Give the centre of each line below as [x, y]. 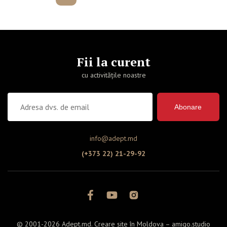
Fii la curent [113, 62]
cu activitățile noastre [113, 75]
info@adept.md [113, 138]
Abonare [188, 107]
